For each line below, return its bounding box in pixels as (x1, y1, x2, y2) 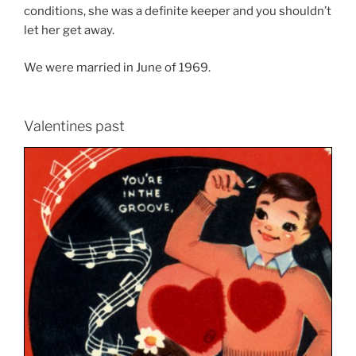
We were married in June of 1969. (24, 60, 211, 75)
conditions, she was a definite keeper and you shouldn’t (24, 4, 331, 19)
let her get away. (24, 23, 114, 38)
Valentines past (24, 118, 125, 135)
